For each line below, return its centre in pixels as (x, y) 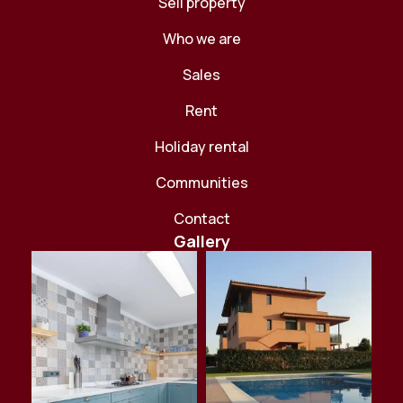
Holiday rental (201, 147)
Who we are (201, 39)
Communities (201, 183)
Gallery (201, 241)
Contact (201, 219)
